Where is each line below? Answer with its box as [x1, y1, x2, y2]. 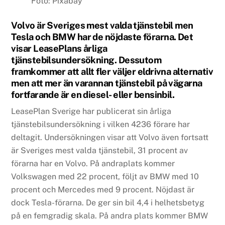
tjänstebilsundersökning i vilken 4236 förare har [11, 119, 190, 129]
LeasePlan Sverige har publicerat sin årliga [11, 106, 172, 116]
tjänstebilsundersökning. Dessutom [11, 54, 162, 65]
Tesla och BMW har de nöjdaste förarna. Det [11, 31, 193, 42]
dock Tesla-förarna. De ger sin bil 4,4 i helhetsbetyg [11, 197, 205, 207]
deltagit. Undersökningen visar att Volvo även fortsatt [11, 132, 209, 142]
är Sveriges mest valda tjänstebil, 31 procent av [11, 145, 188, 155]
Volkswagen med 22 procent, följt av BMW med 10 [11, 171, 199, 181]
